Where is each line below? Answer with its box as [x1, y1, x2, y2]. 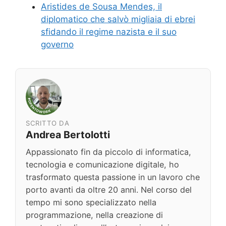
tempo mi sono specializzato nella [26, 197, 156, 207]
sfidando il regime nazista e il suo [41, 26, 177, 37]
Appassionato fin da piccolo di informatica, [26, 146, 191, 157]
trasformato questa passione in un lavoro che [26, 172, 200, 182]
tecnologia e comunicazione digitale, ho [26, 159, 179, 169]
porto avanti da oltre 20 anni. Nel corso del [26, 184, 192, 195]
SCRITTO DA [26, 119, 70, 127]
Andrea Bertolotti [26, 128, 110, 141]
